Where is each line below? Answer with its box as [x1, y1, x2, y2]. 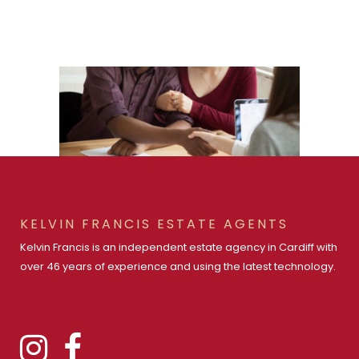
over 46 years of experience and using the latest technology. [20, 259, 336, 275]
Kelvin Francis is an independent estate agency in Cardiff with [20, 240, 337, 256]
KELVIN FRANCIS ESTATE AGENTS [20, 215, 288, 234]
